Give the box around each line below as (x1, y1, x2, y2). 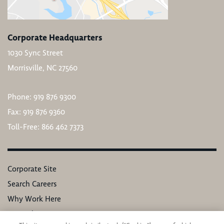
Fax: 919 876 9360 (7, 106, 65, 117)
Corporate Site (7, 163, 56, 174)
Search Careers (7, 178, 56, 189)
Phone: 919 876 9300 (7, 91, 76, 102)
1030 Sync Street (7, 47, 63, 58)
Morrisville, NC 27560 (7, 62, 77, 73)
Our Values (7, 208, 45, 219)
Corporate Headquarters (7, 31, 102, 43)
